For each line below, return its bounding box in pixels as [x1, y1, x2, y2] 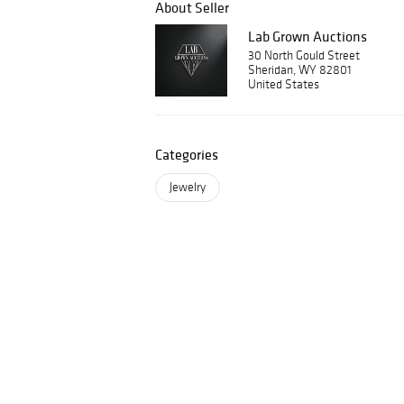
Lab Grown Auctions [248, 27, 367, 45]
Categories [155, 145, 218, 163]
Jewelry [170, 179, 206, 195]
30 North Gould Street [248, 48, 360, 63]
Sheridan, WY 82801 [248, 62, 352, 78]
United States [248, 77, 319, 92]
